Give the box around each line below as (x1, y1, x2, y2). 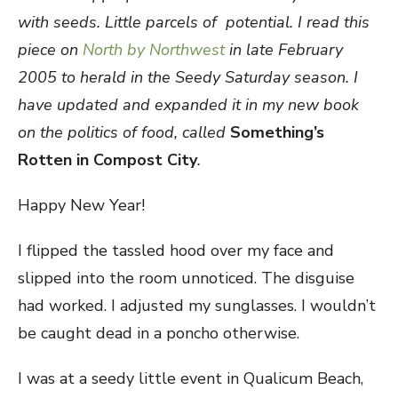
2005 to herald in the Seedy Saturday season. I (18, 67, 358, 88)
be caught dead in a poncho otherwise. (18, 322, 299, 344)
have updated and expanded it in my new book (18, 94, 359, 115)
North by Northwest (83, 39, 225, 60)
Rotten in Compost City (18, 149, 197, 171)
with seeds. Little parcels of (18, 12, 226, 33)
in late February (225, 39, 343, 60)
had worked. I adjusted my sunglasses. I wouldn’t (18, 295, 376, 316)
